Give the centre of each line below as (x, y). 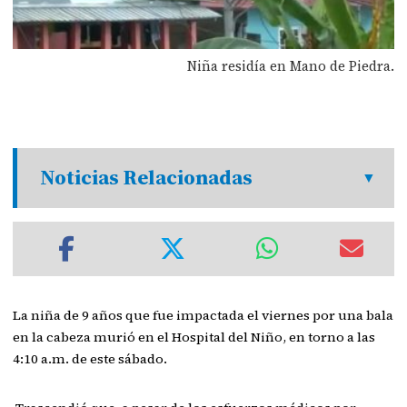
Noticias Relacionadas (147, 178)
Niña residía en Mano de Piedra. (290, 65)
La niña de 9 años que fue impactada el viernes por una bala (203, 315)
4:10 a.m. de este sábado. (90, 359)
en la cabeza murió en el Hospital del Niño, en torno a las (194, 337)
